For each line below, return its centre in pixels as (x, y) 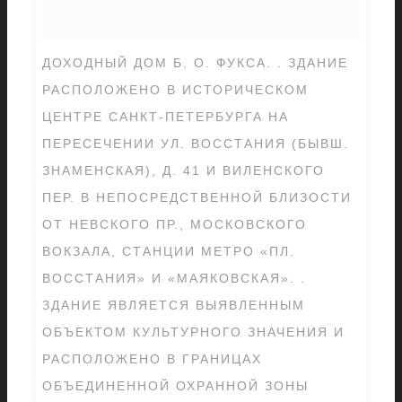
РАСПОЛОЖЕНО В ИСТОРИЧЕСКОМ (175, 90)
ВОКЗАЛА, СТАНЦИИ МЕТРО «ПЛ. (169, 251)
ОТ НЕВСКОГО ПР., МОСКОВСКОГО (175, 224)
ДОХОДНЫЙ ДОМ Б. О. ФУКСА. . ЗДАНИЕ (195, 63)
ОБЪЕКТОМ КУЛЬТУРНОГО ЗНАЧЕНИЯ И (193, 332)
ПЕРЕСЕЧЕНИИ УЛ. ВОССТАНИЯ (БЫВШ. (196, 144)
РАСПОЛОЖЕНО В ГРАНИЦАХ (152, 359)
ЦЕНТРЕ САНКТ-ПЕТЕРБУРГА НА (166, 117)
